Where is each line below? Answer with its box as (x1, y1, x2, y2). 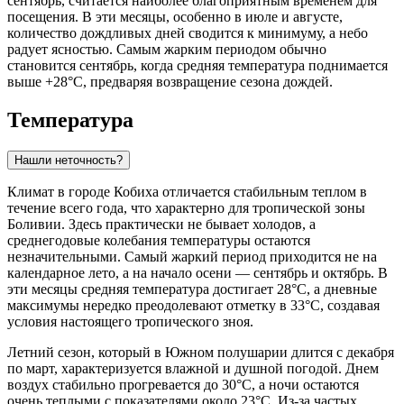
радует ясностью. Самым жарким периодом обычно (7, 41, 326, 57)
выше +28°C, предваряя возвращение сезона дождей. (7, 73, 333, 89)
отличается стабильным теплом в (159, 183, 367, 199)
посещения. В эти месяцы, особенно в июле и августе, (7, 8, 343, 24)
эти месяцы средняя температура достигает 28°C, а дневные (7, 280, 377, 297)
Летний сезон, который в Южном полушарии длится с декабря (7, 344, 394, 360)
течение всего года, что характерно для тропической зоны (7, 199, 365, 216)
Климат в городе (7, 183, 114, 199)
